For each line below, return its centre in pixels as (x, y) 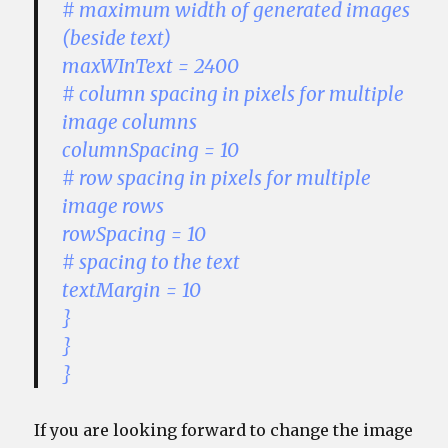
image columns (130, 122)
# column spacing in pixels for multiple (233, 94)
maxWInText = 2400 (151, 66)
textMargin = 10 (132, 290)
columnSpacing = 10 (151, 150)
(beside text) (117, 38)
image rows (113, 206)
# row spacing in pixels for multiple (217, 178)
